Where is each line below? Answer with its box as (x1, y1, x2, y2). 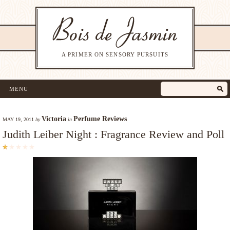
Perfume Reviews (73, 115, 127, 123)
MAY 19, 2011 (3, 117, 34, 122)
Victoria (42, 115, 66, 123)
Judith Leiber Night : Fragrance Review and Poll (3, 128, 224, 141)
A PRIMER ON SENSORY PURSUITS (62, 51, 168, 57)
